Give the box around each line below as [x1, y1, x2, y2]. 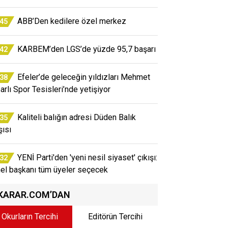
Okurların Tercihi [1, 211, 58, 221]
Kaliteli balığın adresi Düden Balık [17, 112, 136, 122]
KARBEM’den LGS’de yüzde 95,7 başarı [17, 44, 156, 54]
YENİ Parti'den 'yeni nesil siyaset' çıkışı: [17, 152, 157, 162]
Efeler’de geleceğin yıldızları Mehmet [17, 72, 150, 82]
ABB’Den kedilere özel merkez [17, 16, 126, 26]
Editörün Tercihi [88, 211, 142, 221]
